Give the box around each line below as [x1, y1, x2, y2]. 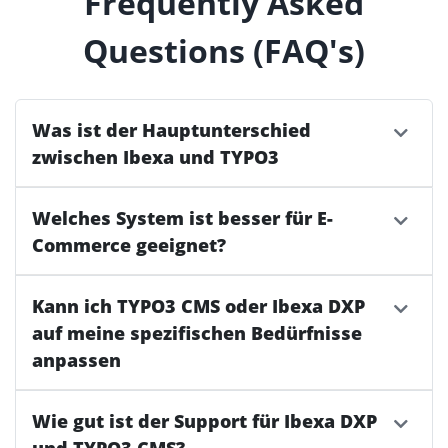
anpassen [32, 347, 121, 373]
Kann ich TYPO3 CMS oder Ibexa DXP [32, 293, 365, 319]
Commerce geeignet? [32, 232, 226, 258]
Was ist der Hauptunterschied [32, 117, 311, 143]
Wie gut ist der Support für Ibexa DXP [32, 408, 377, 434]
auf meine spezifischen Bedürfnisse [32, 320, 362, 346]
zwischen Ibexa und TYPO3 [32, 144, 279, 170]
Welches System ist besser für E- [32, 205, 333, 231]
